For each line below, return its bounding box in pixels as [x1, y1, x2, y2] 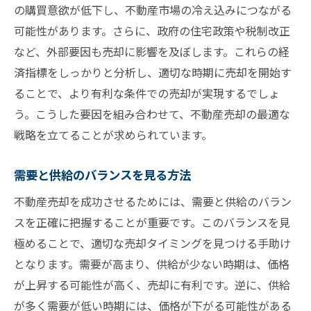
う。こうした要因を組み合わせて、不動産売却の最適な [14, 106, 290, 123]
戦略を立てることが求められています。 [14, 126, 212, 144]
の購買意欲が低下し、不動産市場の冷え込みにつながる [14, 1, 292, 19]
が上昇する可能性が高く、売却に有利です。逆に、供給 [14, 276, 290, 294]
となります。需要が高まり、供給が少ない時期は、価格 [14, 255, 289, 273]
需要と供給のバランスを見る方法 [14, 166, 191, 184]
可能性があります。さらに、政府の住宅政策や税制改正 [14, 22, 290, 40]
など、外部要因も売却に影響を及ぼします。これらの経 [14, 43, 289, 60]
